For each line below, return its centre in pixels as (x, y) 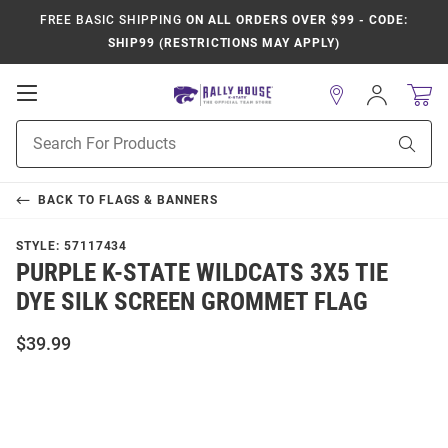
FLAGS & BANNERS (158, 200)
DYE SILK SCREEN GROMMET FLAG (192, 301)
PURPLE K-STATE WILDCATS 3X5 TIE (202, 272)
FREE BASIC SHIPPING (111, 20)
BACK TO (68, 200)
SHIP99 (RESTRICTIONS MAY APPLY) (224, 43)
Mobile (65, 112)
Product (41, 130)
